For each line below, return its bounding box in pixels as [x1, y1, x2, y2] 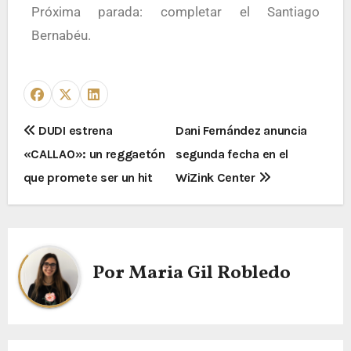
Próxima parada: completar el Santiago [31, 3, 320, 20]
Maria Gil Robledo [128, 259, 291, 287]
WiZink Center [175, 170, 259, 185]
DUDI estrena [35, 123, 113, 138]
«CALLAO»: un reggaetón [23, 147, 165, 161]
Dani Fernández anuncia [175, 123, 307, 138]
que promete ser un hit [23, 170, 153, 185]
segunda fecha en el [175, 147, 288, 161]
